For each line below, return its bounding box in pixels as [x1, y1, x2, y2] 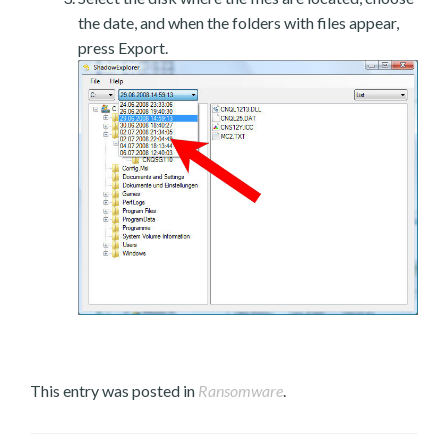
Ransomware [198, 380, 283, 400]
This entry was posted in [30, 380, 198, 400]
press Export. [78, 37, 168, 57]
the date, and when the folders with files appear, [78, 12, 399, 32]
